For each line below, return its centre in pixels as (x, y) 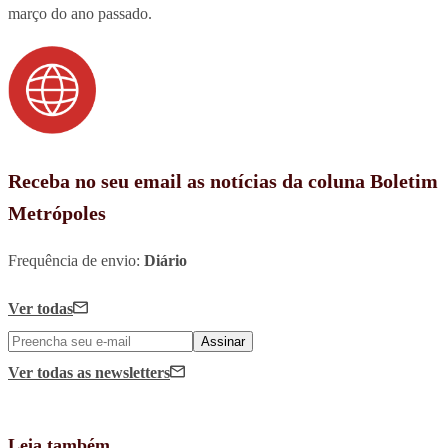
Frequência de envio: (76, 261)
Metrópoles (57, 213)
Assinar (223, 342)
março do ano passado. (80, 14)
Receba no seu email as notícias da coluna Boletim (223, 181)
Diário (165, 261)
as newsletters (123, 373)
